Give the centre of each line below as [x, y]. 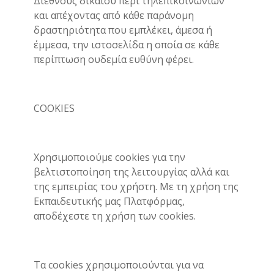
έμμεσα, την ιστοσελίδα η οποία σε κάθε [127, 45]
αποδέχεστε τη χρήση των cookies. [116, 216]
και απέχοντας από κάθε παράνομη [114, 15]
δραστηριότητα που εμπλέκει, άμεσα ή [123, 30]
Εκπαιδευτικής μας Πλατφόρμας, [109, 201]
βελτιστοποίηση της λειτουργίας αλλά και [131, 172]
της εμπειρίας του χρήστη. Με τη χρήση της [136, 187]
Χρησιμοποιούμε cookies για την [109, 157]
